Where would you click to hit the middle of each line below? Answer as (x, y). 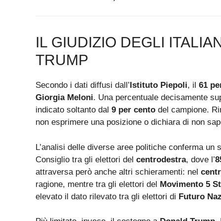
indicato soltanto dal (74, 110)
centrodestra (161, 159)
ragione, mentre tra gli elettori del (98, 184)
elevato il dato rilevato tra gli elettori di (107, 196)
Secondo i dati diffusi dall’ (83, 85)
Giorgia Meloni (64, 98)
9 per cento (133, 110)
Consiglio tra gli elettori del (86, 159)
